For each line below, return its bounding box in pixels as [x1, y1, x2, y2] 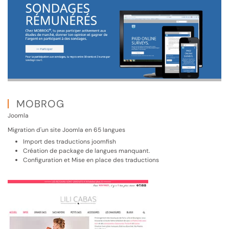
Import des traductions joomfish [23, 138, 116, 146]
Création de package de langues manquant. [23, 147, 150, 155]
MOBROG [13, 97, 65, 111]
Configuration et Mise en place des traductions [23, 156, 159, 165]
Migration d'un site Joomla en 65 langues [8, 126, 125, 134]
